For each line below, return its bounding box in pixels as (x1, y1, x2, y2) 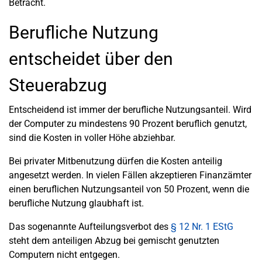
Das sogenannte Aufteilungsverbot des (9, 221, 171, 232)
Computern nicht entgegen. (9, 249, 120, 260)
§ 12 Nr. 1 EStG (171, 221, 233, 232)
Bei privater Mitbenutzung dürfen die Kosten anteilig (9, 156, 222, 167)
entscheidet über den (9, 49, 173, 69)
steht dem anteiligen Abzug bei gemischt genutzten (9, 235, 219, 246)
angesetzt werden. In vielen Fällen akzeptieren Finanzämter (9, 170, 251, 181)
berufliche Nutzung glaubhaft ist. (9, 198, 144, 209)
